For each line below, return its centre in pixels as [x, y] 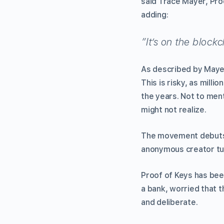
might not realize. [174, 109]
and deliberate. [169, 202]
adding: [155, 14]
